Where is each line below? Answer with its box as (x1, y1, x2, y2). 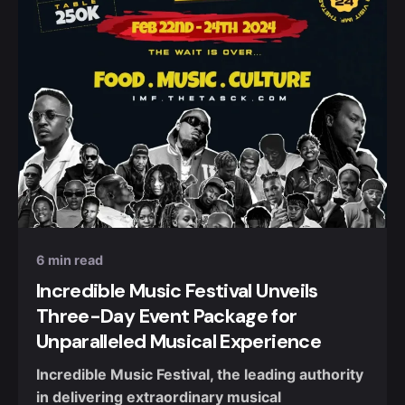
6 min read (36, 251, 103, 268)
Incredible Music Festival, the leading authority (36, 364, 363, 383)
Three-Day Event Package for (36, 304, 297, 330)
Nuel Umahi (94, 193, 168, 210)
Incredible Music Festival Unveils (36, 278, 318, 305)
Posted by (94, 175, 155, 191)
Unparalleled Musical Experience (36, 329, 321, 355)
